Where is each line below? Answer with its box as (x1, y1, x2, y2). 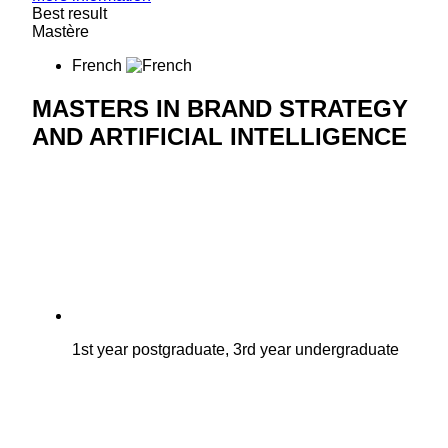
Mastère (32, 23, 89, 41)
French (72, 57, 122, 75)
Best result (32, 5, 107, 23)
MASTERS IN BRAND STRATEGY (32, 95, 408, 123)
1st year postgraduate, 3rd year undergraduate (72, 340, 399, 358)
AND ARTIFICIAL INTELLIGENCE (32, 123, 407, 151)
